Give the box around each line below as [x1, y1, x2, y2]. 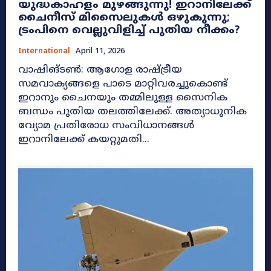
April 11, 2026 [76, 46, 125, 56]
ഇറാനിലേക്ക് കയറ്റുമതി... [18, 132, 149, 146]
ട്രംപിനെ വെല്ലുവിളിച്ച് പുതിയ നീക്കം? [18, 23, 240, 38]
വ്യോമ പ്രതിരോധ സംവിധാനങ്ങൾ [18, 119, 194, 132]
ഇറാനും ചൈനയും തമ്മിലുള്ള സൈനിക [18, 91, 227, 105]
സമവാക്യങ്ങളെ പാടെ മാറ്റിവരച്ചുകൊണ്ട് [18, 77, 227, 91]
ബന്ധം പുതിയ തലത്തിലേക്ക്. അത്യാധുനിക [18, 105, 175, 119]
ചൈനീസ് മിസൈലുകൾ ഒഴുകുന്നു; [18, 10, 230, 25]
